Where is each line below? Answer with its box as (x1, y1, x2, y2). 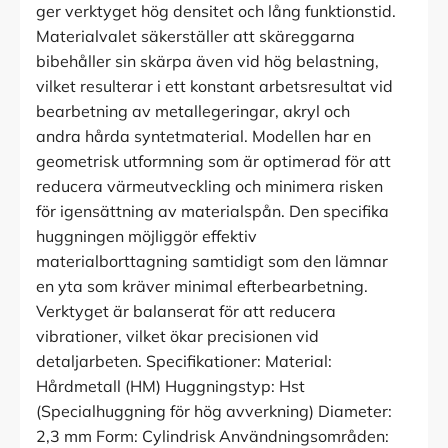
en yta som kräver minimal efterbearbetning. (36, 276, 368, 297)
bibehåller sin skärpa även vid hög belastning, (36, 51, 379, 72)
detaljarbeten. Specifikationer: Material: (36, 351, 332, 372)
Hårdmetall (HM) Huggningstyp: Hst (36, 376, 305, 397)
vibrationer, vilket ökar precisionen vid (36, 326, 319, 347)
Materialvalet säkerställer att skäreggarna (36, 26, 355, 47)
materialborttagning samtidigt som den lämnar (36, 251, 388, 272)
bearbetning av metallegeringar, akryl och (36, 101, 350, 122)
